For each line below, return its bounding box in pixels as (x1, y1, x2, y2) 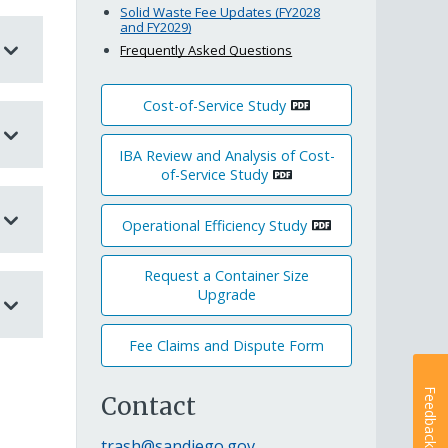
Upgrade (197, 285, 256, 305)
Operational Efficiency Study (122, 215, 307, 235)
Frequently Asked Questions (120, 40, 293, 59)
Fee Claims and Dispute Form (129, 335, 324, 355)
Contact (101, 390, 196, 422)
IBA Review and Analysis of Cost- (118, 146, 335, 166)
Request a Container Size (144, 266, 309, 286)
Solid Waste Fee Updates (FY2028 (120, 3, 321, 22)
